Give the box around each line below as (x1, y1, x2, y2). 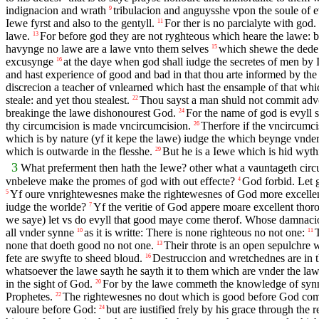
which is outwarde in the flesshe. (6, 145, 152, 157)
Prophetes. (6, 290, 53, 303)
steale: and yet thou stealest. (6, 93, 130, 106)
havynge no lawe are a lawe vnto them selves (6, 42, 209, 55)
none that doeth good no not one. (6, 239, 154, 251)
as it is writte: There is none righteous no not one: (84, 226, 305, 239)
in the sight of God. (6, 277, 93, 290)
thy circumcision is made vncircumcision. (6, 119, 191, 132)
